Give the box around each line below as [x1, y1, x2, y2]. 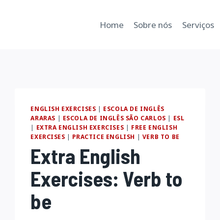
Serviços [182, 19, 214, 30]
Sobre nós [134, 19, 172, 30]
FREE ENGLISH [131, 123, 178, 131]
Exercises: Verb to [30, 165, 183, 191]
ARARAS [30, 114, 55, 122]
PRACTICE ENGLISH [72, 133, 136, 140]
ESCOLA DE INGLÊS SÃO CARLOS [62, 114, 166, 122]
